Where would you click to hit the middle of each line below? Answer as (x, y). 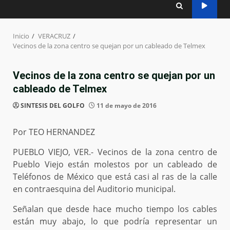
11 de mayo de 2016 (126, 106)
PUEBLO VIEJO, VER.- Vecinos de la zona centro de (115, 152)
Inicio (21, 36)
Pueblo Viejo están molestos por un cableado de (115, 165)
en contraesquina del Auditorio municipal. (94, 189)
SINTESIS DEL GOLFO (53, 106)
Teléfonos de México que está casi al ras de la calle (115, 177)
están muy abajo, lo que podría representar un (115, 222)
